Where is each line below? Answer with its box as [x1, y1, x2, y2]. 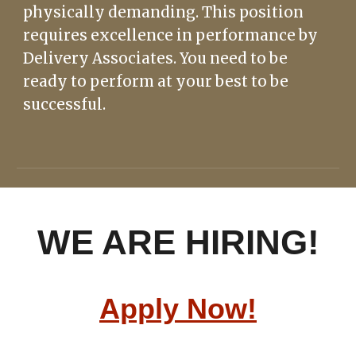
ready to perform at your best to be [23, 72, 289, 91]
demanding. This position [108, 3, 304, 21]
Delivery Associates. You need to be [23, 49, 288, 68]
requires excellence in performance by [23, 26, 319, 44]
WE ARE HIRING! [37, 222, 319, 261]
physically [23, 3, 109, 21]
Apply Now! [99, 292, 257, 325]
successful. [23, 95, 106, 114]
